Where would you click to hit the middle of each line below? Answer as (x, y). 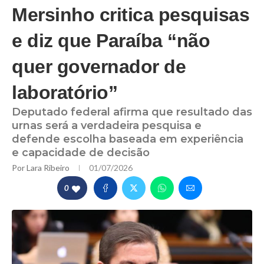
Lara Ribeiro (49, 168)
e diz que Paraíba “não (111, 41)
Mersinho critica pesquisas (131, 15)
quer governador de (99, 67)
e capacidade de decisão (81, 153)
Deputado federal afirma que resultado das (132, 112)
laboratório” (65, 93)
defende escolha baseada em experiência (128, 139)
